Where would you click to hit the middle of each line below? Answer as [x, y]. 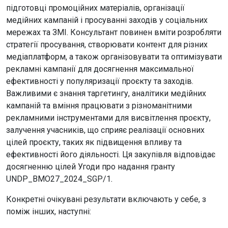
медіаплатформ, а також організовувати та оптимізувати [114, 57]
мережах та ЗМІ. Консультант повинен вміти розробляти [114, 32]
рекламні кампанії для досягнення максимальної [100, 69]
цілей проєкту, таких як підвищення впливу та [94, 142]
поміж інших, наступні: [49, 211]
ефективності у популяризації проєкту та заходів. [100, 81]
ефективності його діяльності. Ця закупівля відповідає [111, 154]
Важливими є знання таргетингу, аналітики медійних [106, 93]
